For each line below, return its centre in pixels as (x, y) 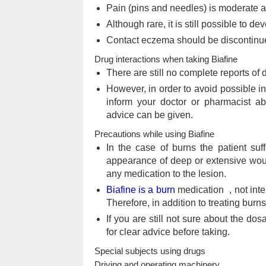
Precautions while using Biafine (154, 134)
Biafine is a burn (140, 189)
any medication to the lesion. (166, 173)
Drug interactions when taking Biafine (166, 59)
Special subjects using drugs (150, 251)
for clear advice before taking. (168, 232)
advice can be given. (149, 115)
